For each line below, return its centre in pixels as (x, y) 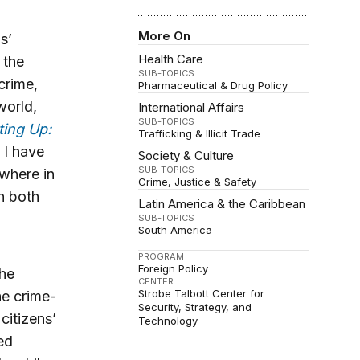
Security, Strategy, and (195, 307)
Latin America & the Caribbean (222, 204)
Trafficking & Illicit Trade (200, 134)
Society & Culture (186, 156)
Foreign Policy (174, 269)
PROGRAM (162, 257)
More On (165, 36)
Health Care (171, 59)
